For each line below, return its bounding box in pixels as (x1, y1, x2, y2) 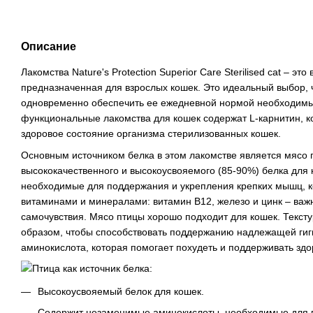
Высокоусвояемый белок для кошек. (38, 285, 204, 297)
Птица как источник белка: (32, 263, 152, 275)
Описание (21, 41, 76, 53)
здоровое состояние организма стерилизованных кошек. (21, 128, 281, 140)
